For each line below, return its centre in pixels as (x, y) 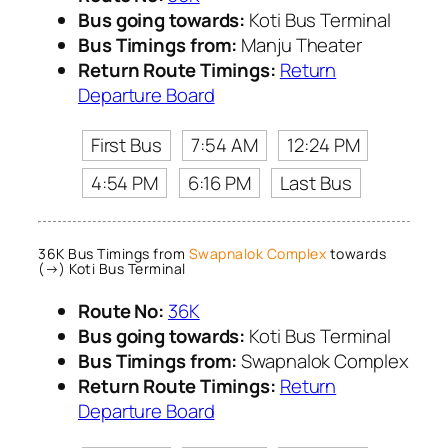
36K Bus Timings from (113, 254)
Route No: (121, 311)
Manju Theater (299, 45)
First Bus (126, 144)
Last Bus (316, 182)
